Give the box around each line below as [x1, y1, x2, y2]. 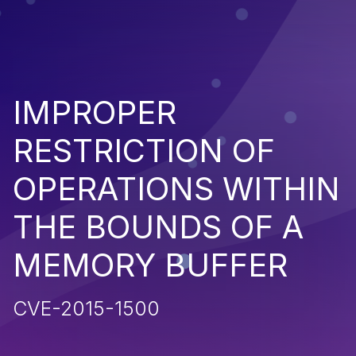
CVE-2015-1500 [13, 296, 160, 320]
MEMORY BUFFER [13, 245, 288, 284]
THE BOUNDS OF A [13, 207, 304, 246]
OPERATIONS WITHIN [13, 168, 340, 208]
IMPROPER [13, 92, 176, 132]
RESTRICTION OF [13, 130, 275, 170]
